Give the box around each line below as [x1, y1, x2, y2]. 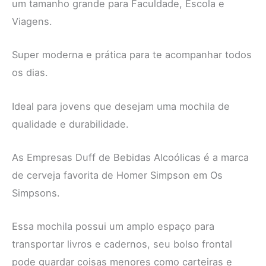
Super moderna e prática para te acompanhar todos [12, 49, 252, 61]
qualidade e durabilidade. [12, 118, 129, 130]
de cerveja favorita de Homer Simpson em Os [12, 169, 223, 181]
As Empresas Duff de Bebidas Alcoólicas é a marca [12, 151, 249, 163]
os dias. [12, 66, 48, 79]
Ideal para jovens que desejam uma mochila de [12, 100, 230, 112]
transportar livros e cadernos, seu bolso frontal [12, 238, 232, 250]
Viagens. [12, 15, 52, 27]
